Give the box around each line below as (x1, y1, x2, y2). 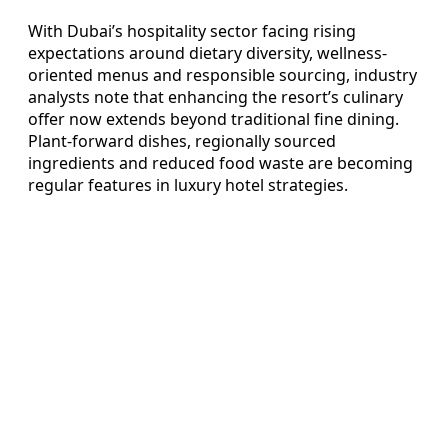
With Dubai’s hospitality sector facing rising (28, 20, 356, 43)
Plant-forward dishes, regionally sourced (28, 130, 336, 153)
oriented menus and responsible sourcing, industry (28, 64, 417, 87)
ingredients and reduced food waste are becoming (28, 152, 413, 175)
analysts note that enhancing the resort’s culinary (28, 86, 403, 109)
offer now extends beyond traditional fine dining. (28, 108, 399, 131)
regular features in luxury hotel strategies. (28, 174, 348, 197)
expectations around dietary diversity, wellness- (28, 42, 387, 65)
